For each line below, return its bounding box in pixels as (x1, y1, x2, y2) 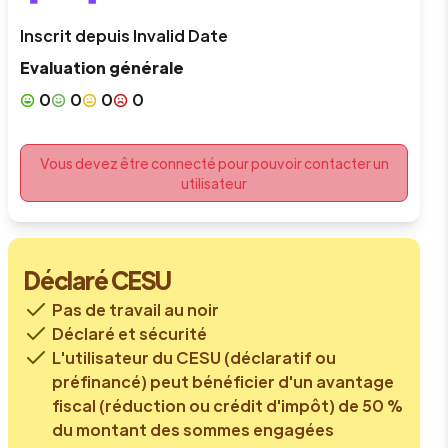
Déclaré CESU (24, 264, 171, 295)
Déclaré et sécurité (52, 323, 207, 344)
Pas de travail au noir (52, 299, 219, 320)
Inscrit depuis (20, 25, 133, 46)
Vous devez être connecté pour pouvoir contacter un (39, 154, 389, 172)
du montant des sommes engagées (52, 419, 334, 440)
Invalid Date (133, 25, 228, 46)
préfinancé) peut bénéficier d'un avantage (52, 371, 394, 392)
